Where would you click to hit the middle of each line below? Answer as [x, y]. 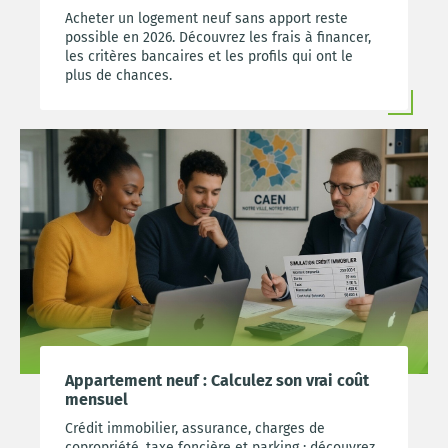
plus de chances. [118, 76]
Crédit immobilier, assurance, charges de [195, 428]
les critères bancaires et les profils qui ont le [209, 57]
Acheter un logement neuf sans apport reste [206, 19]
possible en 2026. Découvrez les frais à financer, [218, 38]
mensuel [96, 399]
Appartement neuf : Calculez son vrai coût [217, 380]
